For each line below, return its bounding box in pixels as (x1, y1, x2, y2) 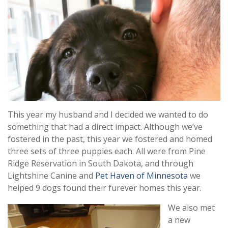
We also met (168, 202, 215, 213)
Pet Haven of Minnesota (95, 169, 188, 181)
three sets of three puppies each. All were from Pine (8, 145, 206, 157)
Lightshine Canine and (8, 169, 95, 181)
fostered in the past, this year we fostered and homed (8, 133, 212, 145)
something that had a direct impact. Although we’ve (8, 121, 203, 132)
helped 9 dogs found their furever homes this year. (8, 182, 202, 193)
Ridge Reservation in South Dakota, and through (8, 157, 193, 169)
